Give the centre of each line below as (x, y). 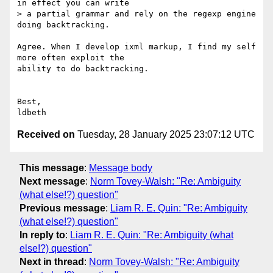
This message (52, 168)
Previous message (62, 208)
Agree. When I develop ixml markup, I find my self (136, 47)
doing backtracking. (63, 25)
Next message (52, 181)
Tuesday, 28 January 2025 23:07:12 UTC (165, 135)
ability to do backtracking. (83, 69)
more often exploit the (71, 58)
